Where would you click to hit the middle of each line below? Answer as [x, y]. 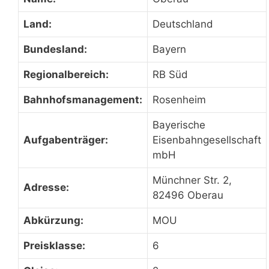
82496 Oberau [188, 195]
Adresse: [46, 187]
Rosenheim [179, 99]
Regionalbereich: [66, 74]
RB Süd [170, 74]
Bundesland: [55, 49]
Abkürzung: [53, 220]
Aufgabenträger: [66, 140]
